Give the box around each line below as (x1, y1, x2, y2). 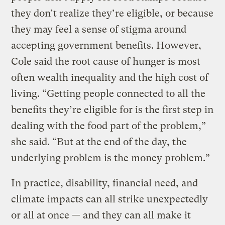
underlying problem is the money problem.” (11, 152, 210, 164)
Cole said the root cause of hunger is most (11, 56, 201, 68)
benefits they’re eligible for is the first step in (11, 104, 214, 116)
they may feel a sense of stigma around (11, 24, 187, 36)
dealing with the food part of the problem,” (11, 120, 206, 132)
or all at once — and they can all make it (11, 209, 191, 221)
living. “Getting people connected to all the (11, 88, 206, 100)
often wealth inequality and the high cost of (11, 72, 209, 84)
